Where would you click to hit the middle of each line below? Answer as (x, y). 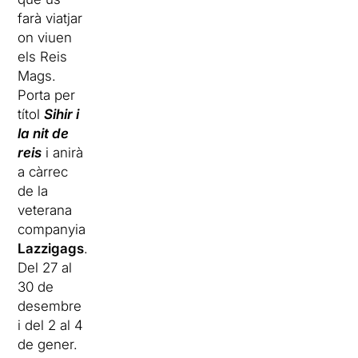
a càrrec (43, 171)
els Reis (43, 56)
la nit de (44, 133)
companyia (52, 229)
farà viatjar (50, 18)
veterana (45, 210)
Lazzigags (51, 248)
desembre (50, 306)
